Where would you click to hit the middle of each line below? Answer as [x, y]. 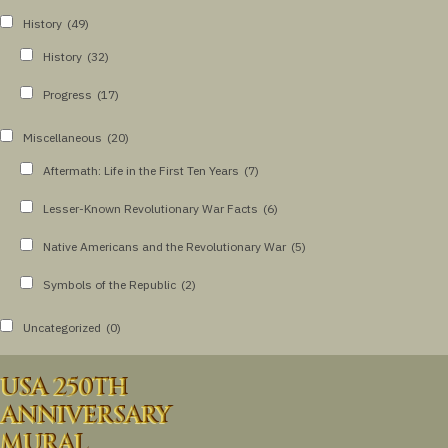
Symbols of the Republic [109, 284]
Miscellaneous [62, 137]
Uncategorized [62, 327]
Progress [67, 94]
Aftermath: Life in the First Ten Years [141, 170]
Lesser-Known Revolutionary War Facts [150, 208]
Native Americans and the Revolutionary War [164, 246]
